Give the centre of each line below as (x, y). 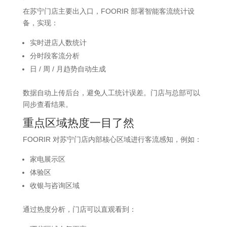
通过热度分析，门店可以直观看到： (79, 210)
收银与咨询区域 (54, 186)
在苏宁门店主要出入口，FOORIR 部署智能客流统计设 (108, 11)
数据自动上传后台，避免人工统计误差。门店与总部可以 (111, 93)
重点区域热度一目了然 (78, 123)
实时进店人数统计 (58, 43)
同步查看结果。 (47, 105)
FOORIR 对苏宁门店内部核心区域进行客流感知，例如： (112, 140)
